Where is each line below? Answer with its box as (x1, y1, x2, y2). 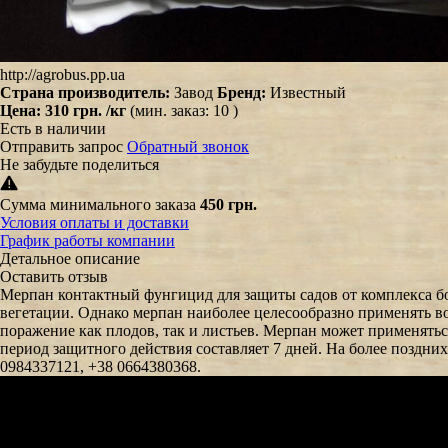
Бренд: (217, 83, 266, 101)
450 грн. (200, 195, 257, 213)
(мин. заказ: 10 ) (130, 101, 238, 119)
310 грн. (45, 101, 106, 119)
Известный (266, 83, 346, 101)
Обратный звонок (127, 137, 249, 155)
